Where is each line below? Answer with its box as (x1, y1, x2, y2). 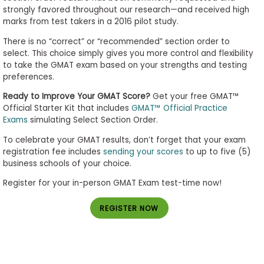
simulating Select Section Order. (27, 114, 158, 126)
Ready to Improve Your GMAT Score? (2, 91, 153, 103)
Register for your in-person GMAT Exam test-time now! (2, 177, 222, 189)
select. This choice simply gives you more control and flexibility (2, 47, 253, 59)
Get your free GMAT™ (152, 91, 239, 103)
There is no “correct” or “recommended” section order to (2, 35, 230, 47)
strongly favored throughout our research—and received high (2, 4, 249, 16)
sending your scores (103, 146, 183, 157)
